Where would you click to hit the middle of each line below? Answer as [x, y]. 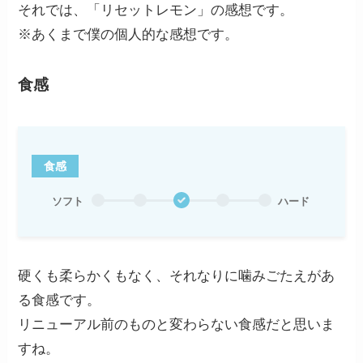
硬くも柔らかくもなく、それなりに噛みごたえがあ [177, 275]
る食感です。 [60, 300]
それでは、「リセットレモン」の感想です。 [156, 11]
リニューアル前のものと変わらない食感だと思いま [177, 324]
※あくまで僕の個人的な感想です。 [128, 35]
